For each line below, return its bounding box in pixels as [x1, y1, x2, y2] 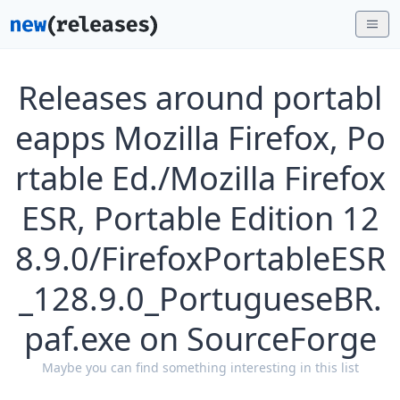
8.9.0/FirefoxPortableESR [14, 237, 386, 280]
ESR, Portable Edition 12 [21, 196, 379, 240]
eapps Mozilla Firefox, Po [14, 116, 386, 160]
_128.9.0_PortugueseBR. [18, 277, 382, 321]
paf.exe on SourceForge [23, 317, 377, 361]
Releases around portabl [18, 76, 382, 120]
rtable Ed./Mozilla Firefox [14, 156, 386, 200]
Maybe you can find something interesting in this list [41, 359, 359, 376]
